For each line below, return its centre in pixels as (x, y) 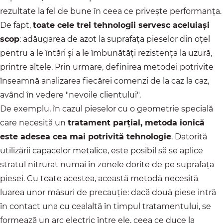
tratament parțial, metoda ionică (136, 123)
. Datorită (189, 137)
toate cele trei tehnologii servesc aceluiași (121, 25)
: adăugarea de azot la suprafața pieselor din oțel (115, 39)
